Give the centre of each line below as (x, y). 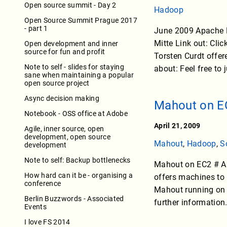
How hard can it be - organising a (79, 175)
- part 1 (36, 28)
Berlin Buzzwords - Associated (74, 198)
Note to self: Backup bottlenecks (78, 160)
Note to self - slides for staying (74, 67)
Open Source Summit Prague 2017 (81, 20)
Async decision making (62, 98)
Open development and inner (71, 43)
